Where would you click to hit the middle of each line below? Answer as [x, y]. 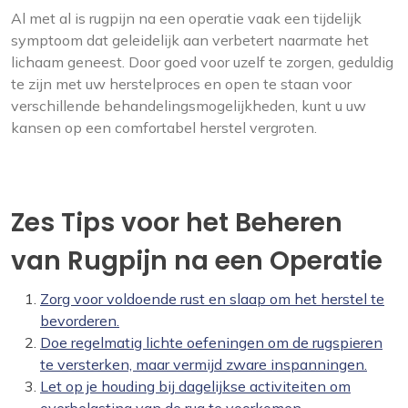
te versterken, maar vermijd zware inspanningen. [204, 365]
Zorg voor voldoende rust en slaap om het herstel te [212, 299]
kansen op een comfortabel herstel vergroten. [164, 128]
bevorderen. [80, 321]
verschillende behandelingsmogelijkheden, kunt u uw [189, 106]
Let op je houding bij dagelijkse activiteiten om [195, 387]
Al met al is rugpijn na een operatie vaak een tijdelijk [186, 19]
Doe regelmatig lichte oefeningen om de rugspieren [211, 343]
